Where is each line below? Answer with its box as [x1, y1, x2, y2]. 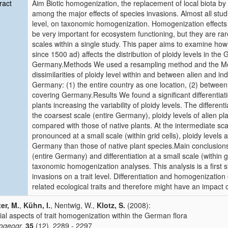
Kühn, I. [23, 200, 50, 210]
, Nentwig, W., [50, 200, 97, 210]
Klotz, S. [97, 200, 125, 210]
